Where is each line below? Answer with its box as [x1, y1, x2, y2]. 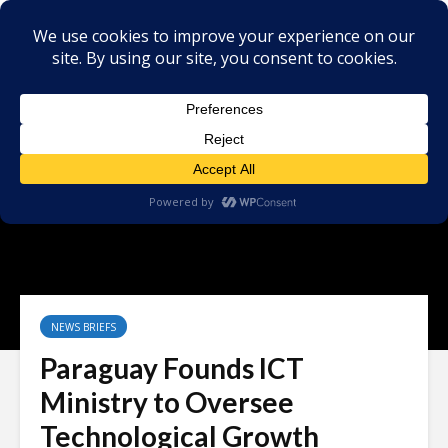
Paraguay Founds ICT [40, 351, 304, 385]
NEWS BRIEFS [51, 320, 116, 334]
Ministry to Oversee [40, 385, 294, 419]
